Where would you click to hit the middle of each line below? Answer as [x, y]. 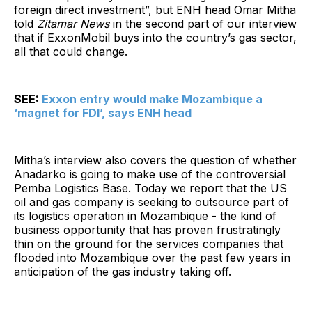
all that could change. [71, 51]
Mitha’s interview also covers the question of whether [155, 160]
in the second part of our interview [205, 23]
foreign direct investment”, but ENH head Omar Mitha [155, 9]
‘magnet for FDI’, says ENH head [103, 112]
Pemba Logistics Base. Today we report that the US [150, 188]
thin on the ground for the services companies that [149, 243]
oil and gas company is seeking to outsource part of [151, 202]
